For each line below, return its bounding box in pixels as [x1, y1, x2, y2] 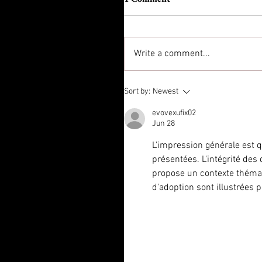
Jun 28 [152, 119, 175, 129]
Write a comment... [134, 48, 210, 60]
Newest [153, 87, 178, 97]
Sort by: [124, 87, 150, 97]
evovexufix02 [152, 108, 196, 119]
